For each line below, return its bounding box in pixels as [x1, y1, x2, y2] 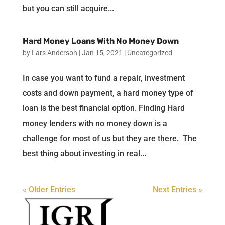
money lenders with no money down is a [22, 118, 167, 128]
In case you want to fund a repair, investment [22, 73, 185, 83]
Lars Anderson [31, 48, 77, 57]
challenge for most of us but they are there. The [22, 133, 197, 143]
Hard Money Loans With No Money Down [22, 36, 179, 46]
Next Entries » [153, 184, 203, 194]
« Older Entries [22, 184, 75, 194]
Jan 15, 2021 [81, 48, 123, 57]
